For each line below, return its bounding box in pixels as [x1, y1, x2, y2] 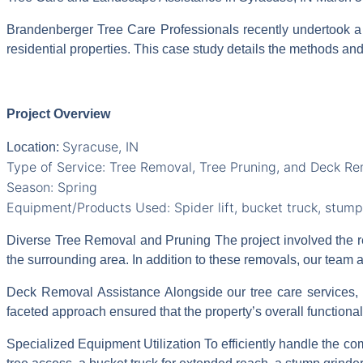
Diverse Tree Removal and [6, 233, 166, 248]
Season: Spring [6, 179, 97, 196]
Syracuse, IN [62, 139, 139, 156]
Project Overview [6, 107, 110, 122]
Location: [6, 140, 62, 155]
